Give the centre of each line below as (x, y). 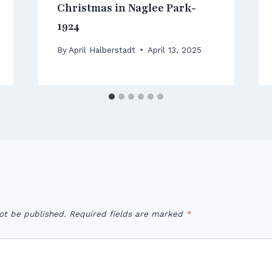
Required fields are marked (127, 213)
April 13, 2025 (174, 49)
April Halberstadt (102, 49)
